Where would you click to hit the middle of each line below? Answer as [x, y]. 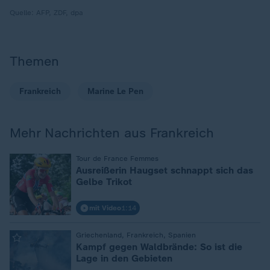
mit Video [105, 208]
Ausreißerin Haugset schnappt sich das [165, 170]
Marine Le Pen [115, 91]
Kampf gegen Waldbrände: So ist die [159, 247]
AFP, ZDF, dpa [60, 13]
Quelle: [23, 13]
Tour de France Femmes [117, 159]
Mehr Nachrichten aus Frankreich [112, 133]
